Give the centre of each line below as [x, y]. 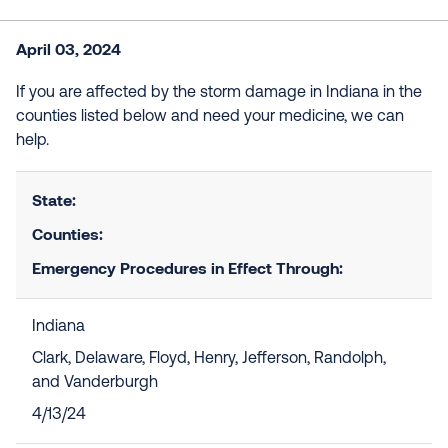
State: [54, 199]
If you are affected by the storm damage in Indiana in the [219, 93]
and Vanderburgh [95, 383]
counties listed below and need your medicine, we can [210, 117]
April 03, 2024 [68, 48]
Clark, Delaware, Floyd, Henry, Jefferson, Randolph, [209, 359]
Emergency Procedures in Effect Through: [187, 267]
